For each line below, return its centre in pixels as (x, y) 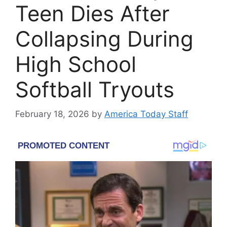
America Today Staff (146, 114)
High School (76, 64)
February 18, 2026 (52, 114)
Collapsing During (104, 39)
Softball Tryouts (95, 89)
